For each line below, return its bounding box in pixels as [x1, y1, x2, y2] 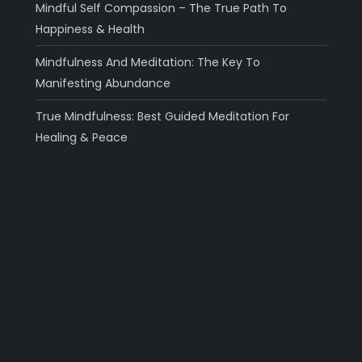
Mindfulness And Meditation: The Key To [35, 53, 260, 70]
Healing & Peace [35, 128, 128, 145]
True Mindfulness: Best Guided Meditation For [35, 107, 289, 124]
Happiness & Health [35, 20, 145, 37]
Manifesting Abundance [35, 74, 170, 91]
